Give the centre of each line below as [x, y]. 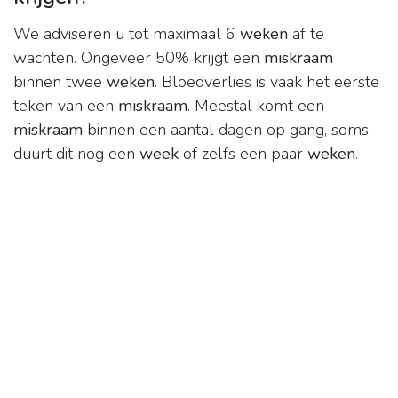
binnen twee [60, 82]
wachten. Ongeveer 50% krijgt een [139, 58]
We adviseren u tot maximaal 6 [127, 34]
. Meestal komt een [256, 106]
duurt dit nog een [76, 154]
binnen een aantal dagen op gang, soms [226, 130]
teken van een [66, 106]
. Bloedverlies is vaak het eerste [267, 82]
